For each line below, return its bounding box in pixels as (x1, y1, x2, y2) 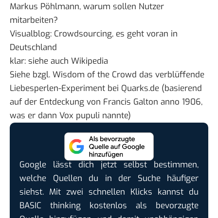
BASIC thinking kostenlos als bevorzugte (19, 200, 199, 211)
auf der (10, 96, 39, 108)
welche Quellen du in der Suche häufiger (19, 172, 199, 184)
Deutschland (10, 42, 57, 54)
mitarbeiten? (10, 15, 58, 26)
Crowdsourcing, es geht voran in (54, 28, 178, 40)
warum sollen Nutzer (83, 1, 164, 13)
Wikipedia (71, 55, 108, 67)
